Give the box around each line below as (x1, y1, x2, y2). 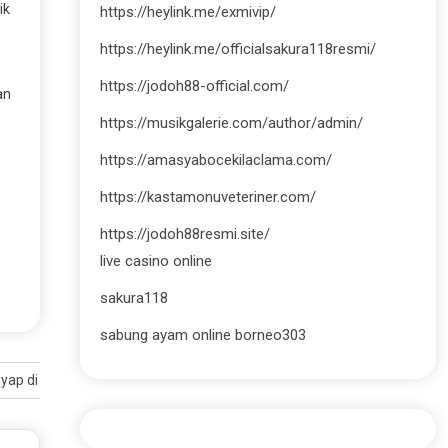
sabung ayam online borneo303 (99, 326, 306, 344)
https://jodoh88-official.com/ (99, 77, 289, 95)
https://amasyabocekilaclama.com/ (99, 151, 332, 169)
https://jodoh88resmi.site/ (99, 225, 270, 243)
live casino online (99, 252, 212, 270)
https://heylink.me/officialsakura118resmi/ (99, 40, 376, 58)
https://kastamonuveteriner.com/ (99, 188, 316, 206)
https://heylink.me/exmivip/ (99, 3, 276, 21)
